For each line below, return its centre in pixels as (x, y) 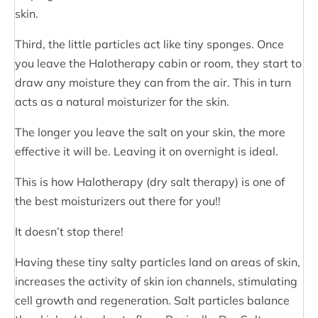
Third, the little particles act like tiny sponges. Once (149, 44)
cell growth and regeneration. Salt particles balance (152, 300)
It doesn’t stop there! (69, 231)
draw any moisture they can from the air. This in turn (153, 82)
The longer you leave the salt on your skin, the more (150, 132)
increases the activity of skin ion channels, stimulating (156, 281)
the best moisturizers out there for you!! (118, 201)
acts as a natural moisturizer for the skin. (122, 101)
